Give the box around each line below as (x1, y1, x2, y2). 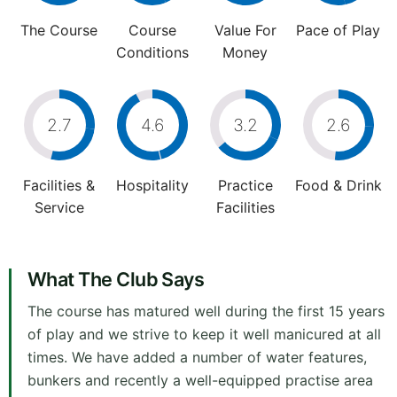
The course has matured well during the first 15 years (27, 302, 385, 321)
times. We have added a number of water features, (27, 348, 367, 367)
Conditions (115, 43, 189, 62)
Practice (217, 176, 273, 195)
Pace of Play (296, 21, 380, 40)
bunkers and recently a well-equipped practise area (27, 371, 373, 390)
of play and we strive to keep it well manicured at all (27, 325, 381, 344)
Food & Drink (294, 176, 382, 195)
